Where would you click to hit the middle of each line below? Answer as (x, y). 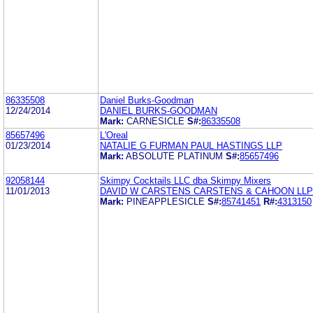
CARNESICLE (155, 121)
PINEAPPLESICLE (166, 201)
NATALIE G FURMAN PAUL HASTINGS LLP (191, 145)
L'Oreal (114, 135)
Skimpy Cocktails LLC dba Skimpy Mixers (185, 180)
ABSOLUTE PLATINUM (174, 156)
